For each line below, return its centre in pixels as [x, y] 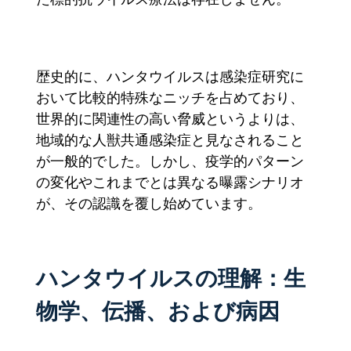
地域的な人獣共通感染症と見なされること [170, 139]
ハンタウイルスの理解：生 [171, 277]
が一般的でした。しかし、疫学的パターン [170, 161]
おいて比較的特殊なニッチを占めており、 [170, 97]
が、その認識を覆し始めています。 [149, 203]
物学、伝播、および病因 [158, 310]
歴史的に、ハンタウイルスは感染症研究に [170, 76]
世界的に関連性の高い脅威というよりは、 [170, 118]
